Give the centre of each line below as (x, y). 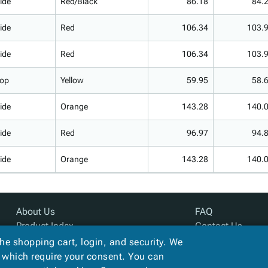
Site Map (34, 240)
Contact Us (219, 226)
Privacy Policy (223, 240)
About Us (35, 211)
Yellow (72, 80)
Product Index (45, 226)
